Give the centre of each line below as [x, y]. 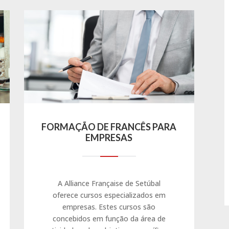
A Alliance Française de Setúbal [109, 183]
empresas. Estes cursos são [109, 207]
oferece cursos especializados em [109, 195]
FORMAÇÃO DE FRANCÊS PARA [109, 127]
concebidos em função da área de [109, 218]
